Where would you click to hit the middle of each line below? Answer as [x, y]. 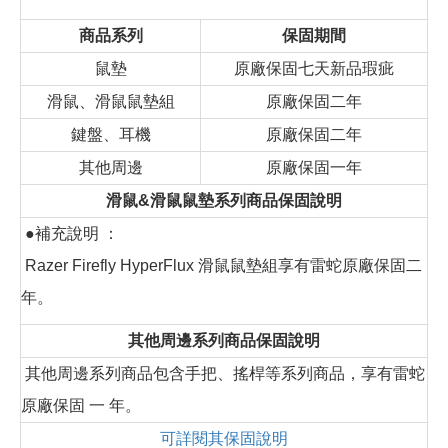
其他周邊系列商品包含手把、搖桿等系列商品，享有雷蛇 [223, 374]
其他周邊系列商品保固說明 [224, 341]
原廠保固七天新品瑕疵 [314, 69]
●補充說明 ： [70, 234]
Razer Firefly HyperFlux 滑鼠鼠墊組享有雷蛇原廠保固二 [221, 266]
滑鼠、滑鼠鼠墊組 [110, 102]
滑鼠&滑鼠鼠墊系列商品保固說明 [224, 201]
